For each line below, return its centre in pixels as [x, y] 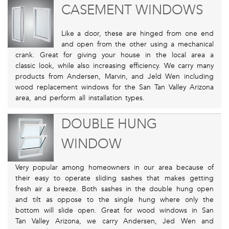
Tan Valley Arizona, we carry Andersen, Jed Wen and [114, 221]
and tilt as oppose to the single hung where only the [114, 200]
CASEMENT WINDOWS [132, 10]
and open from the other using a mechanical [137, 44]
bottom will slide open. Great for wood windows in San [114, 211]
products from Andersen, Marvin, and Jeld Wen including [114, 77]
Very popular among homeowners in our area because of [114, 168]
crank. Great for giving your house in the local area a [114, 55]
